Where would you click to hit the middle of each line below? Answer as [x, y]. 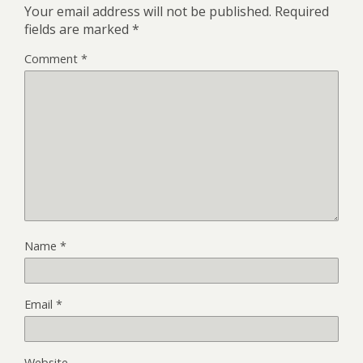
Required [302, 11]
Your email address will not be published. [148, 11]
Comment [53, 58]
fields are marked [78, 29]
